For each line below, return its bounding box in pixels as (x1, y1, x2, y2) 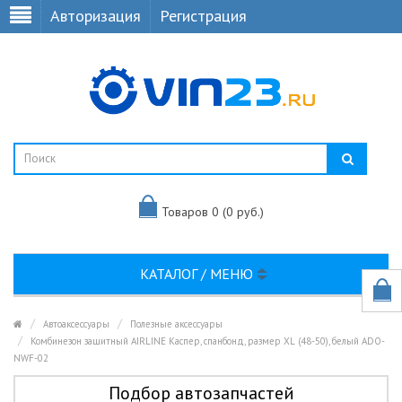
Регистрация (160, 5, 247, 26)
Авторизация (50, 5, 141, 26)
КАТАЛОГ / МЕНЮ (139, 265, 257, 283)
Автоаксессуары (43, 318, 109, 330)
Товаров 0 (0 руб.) (161, 203, 264, 220)
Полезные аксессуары (130, 318, 223, 330)
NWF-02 (13, 352, 48, 364)
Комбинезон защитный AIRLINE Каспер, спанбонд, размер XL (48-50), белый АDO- (31, 335, 385, 347)
